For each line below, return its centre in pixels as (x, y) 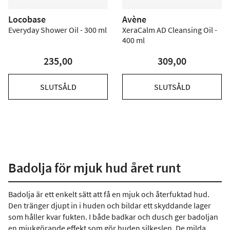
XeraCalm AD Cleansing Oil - (170, 30)
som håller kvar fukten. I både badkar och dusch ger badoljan (113, 217)
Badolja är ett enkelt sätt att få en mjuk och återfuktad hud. (109, 194)
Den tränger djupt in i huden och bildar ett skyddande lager (110, 205)
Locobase (27, 19)
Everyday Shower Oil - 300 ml (57, 30)
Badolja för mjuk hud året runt (94, 168)
